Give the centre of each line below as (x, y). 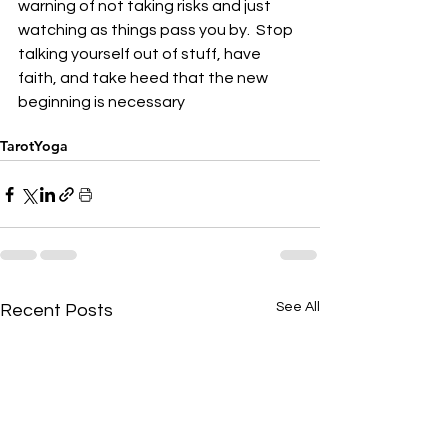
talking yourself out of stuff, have (141, 54)
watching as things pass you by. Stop (157, 30)
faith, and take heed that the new (144, 78)
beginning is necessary (101, 102)
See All (298, 307)
